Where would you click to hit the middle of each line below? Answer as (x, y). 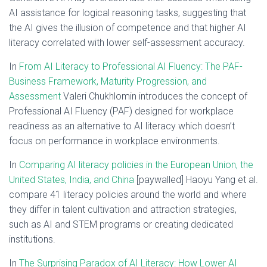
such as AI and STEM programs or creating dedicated (121, 224)
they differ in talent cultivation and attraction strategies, (123, 209)
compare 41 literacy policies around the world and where (128, 195)
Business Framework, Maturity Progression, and (108, 81)
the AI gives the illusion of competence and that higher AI (128, 28)
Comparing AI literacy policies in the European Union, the (136, 165)
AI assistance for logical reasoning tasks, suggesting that (128, 13)
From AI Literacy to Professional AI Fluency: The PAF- (131, 66)
